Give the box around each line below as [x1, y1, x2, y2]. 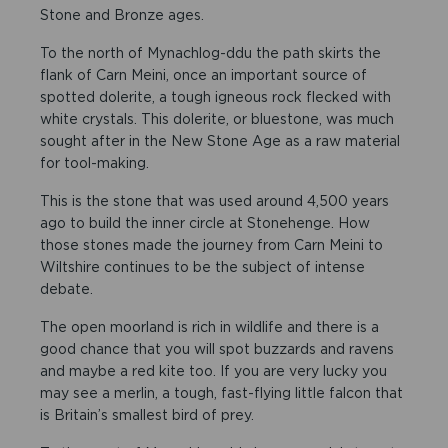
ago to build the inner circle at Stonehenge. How [40, 214, 371, 231]
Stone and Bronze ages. [40, 6, 205, 23]
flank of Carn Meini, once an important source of [40, 66, 368, 83]
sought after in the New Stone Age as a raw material [40, 132, 401, 149]
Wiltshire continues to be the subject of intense [40, 258, 366, 275]
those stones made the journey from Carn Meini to [40, 236, 384, 253]
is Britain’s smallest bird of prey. [40, 406, 255, 423]
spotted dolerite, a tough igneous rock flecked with [40, 88, 392, 105]
